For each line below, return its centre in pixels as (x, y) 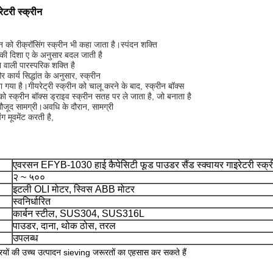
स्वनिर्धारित (32, 201)
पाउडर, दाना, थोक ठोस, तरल (64, 226)
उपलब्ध (25, 238)
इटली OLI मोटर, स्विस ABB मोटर (74, 189)
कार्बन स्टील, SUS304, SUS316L (79, 214)
